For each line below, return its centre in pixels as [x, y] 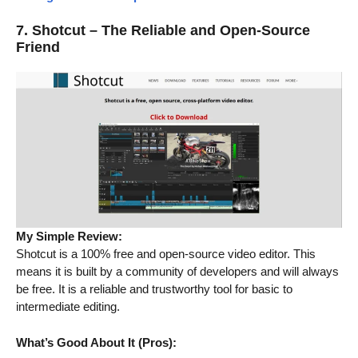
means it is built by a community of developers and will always [177, 272]
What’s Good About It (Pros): [96, 342]
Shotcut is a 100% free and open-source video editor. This [166, 254]
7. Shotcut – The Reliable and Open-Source [163, 31]
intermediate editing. [68, 307]
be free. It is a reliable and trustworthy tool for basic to [154, 289]
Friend [38, 48]
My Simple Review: [69, 237]
